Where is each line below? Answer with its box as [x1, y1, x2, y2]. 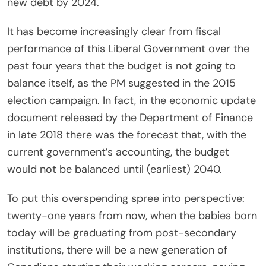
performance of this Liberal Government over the [7, 41, 249, 56]
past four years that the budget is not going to [7, 58, 236, 73]
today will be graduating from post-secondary [7, 225, 236, 240]
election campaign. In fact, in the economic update [7, 93, 256, 107]
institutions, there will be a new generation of [7, 242, 227, 257]
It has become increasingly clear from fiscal [7, 24, 221, 39]
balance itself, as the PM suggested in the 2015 [7, 75, 236, 90]
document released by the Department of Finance [7, 110, 253, 125]
